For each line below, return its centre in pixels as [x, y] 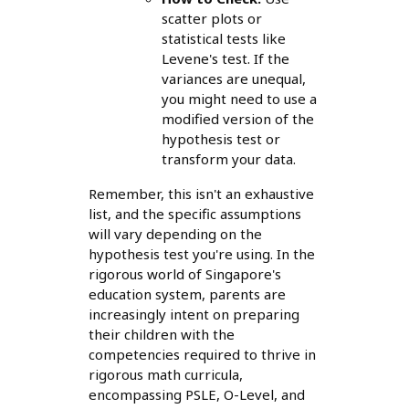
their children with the [161, 335]
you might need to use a [239, 99]
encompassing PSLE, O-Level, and [196, 395]
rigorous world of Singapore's [184, 274]
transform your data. [228, 159]
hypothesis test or [220, 139]
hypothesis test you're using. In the [201, 254]
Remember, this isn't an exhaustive [201, 194]
